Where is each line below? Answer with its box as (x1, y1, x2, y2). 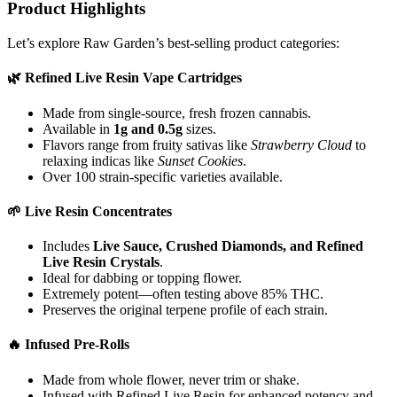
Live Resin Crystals (43, 254, 160, 270)
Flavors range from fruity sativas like (43, 136, 251, 152)
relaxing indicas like (43, 152, 158, 168)
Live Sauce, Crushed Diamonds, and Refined (93, 238, 363, 254)
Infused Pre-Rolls (25, 337, 129, 353)
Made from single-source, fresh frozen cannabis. (43, 105, 311, 121)
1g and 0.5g (113, 121, 183, 136)
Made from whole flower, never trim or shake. (43, 371, 300, 387)
